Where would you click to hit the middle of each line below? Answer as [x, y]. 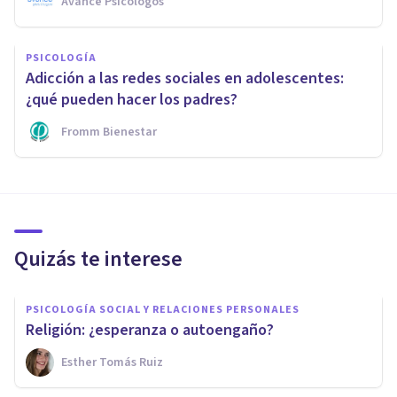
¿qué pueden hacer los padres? [132, 99]
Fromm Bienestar [109, 132]
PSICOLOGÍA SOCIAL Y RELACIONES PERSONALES [163, 309]
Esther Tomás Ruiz [112, 362]
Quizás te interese [98, 259]
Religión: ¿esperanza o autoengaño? [150, 330]
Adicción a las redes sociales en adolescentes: [185, 78]
